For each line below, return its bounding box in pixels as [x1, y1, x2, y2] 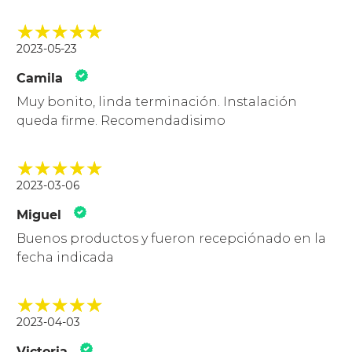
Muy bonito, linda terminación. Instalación [16, 94, 298, 110]
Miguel [16, 207, 62, 223]
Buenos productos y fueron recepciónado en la [16, 231, 327, 247]
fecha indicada [16, 250, 115, 266]
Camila [16, 71, 64, 86]
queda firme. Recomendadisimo [16, 113, 226, 129]
